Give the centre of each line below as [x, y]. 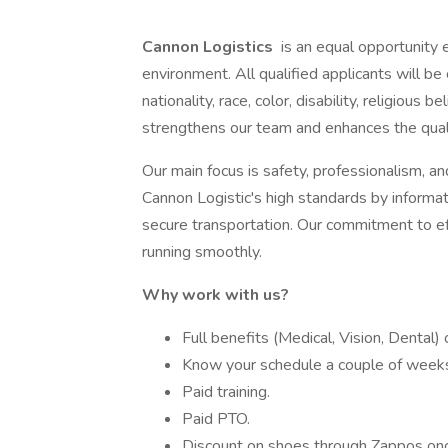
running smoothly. [202, 252]
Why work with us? [215, 295]
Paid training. [226, 392]
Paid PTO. [216, 419]
